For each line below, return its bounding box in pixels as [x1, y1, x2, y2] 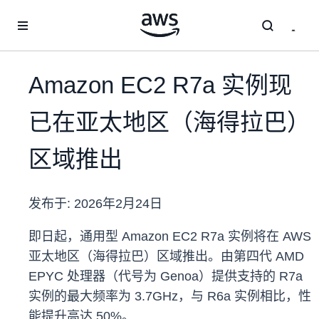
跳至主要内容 [6, 9, 66, 20]
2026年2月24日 [74, 197, 162, 211]
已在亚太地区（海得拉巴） [28, 109, 310, 136]
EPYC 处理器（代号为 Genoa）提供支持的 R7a [28, 269, 303, 284]
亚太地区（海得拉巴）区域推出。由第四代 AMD [28, 249, 304, 264]
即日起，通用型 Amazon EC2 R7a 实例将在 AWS [28, 229, 311, 244]
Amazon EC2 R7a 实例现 [28, 72, 292, 99]
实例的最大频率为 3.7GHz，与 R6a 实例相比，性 [28, 289, 311, 304]
